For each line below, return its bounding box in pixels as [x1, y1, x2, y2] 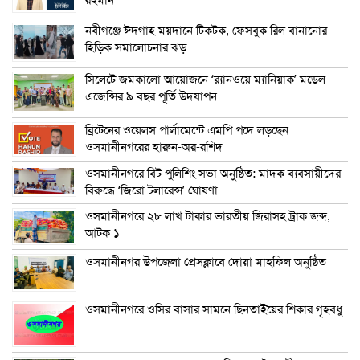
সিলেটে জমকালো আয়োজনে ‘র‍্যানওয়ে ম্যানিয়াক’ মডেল [85, 72, 325, 87]
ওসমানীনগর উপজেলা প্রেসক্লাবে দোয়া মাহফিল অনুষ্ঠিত [85, 254, 326, 269]
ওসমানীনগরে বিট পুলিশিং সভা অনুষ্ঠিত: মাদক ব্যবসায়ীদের [85, 166, 341, 181]
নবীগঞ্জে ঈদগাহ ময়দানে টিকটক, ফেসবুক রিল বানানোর [85, 22, 327, 38]
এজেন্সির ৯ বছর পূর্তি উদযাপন [85, 88, 217, 104]
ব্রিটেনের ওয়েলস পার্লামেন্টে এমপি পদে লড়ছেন [85, 122, 288, 137]
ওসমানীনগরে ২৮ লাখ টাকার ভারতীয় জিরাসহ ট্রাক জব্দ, [85, 208, 330, 223]
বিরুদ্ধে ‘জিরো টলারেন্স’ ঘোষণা [85, 182, 218, 198]
